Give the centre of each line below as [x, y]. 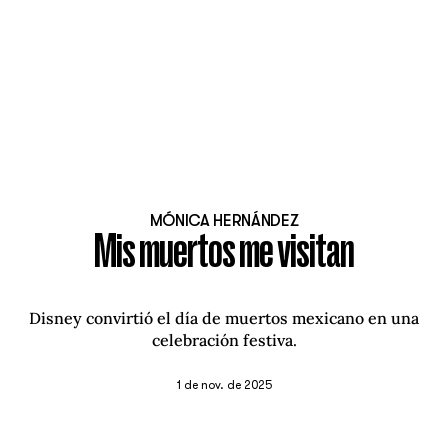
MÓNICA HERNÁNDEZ [224, 221]
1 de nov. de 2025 [224, 385]
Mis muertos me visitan [224, 255]
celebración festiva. [224, 340]
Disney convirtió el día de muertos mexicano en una [224, 318]
